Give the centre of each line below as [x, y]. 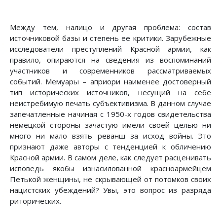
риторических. [36, 201]
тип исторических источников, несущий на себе [110, 92]
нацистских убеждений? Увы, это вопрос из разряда [110, 190]
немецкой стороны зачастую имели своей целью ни [110, 125]
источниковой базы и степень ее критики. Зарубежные [110, 38]
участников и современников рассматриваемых [110, 71]
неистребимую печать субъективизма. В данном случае [110, 103]
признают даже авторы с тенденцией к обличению [110, 147]
